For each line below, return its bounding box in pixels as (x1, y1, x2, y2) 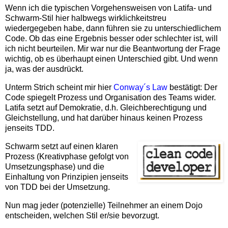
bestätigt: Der (167, 83, 217, 92)
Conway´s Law (113, 83, 167, 92)
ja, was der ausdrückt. (5, 65, 83, 74)
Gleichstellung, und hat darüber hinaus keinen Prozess (5, 113, 203, 123)
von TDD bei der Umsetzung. (5, 182, 110, 191)
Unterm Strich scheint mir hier (5, 83, 113, 92)
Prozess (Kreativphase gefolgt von (5, 152, 129, 161)
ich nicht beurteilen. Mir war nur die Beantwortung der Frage (5, 44, 220, 53)
